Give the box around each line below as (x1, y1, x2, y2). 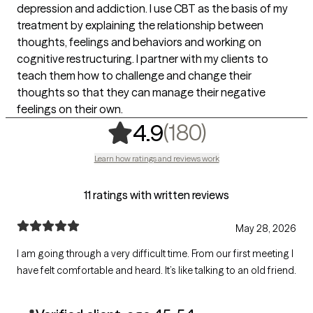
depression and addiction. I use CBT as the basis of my (17, 1, 288, 15)
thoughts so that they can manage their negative (17, 85, 265, 99)
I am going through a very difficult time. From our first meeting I (17, 247, 293, 260)
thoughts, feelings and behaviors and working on (17, 35, 261, 49)
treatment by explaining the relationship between (17, 18, 263, 32)
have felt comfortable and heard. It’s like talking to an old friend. (17, 264, 296, 277)
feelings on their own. (17, 102, 123, 116)
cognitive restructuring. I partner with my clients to (17, 52, 268, 66)
